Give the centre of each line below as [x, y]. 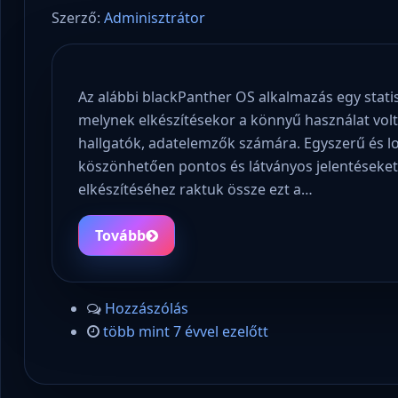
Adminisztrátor [154, 18]
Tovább [121, 235]
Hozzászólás [146, 309]
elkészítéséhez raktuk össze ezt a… [196, 189]
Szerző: [77, 18]
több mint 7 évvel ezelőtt [185, 332]
